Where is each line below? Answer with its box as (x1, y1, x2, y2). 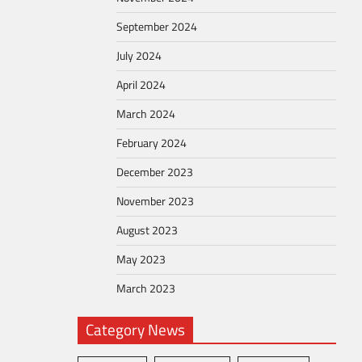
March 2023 (116, 280, 175, 297)
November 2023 (116, 192, 194, 210)
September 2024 (116, 18, 197, 36)
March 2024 (116, 105, 175, 123)
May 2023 (116, 250, 166, 268)
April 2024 (116, 76, 166, 94)
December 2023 (116, 163, 193, 181)
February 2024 (116, 134, 187, 152)
